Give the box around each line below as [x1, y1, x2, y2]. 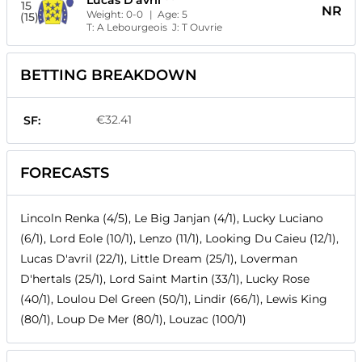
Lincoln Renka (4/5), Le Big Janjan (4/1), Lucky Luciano [20, 211, 323, 226]
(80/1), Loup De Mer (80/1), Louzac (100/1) [20, 312, 246, 327]
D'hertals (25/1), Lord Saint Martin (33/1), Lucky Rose [20, 271, 309, 287]
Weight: [86, 8, 127, 21]
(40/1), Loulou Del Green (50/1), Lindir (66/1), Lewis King [20, 292, 327, 307]
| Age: [149, 8, 183, 21]
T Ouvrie [182, 21, 223, 34]
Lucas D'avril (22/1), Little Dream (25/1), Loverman [20, 251, 297, 267]
